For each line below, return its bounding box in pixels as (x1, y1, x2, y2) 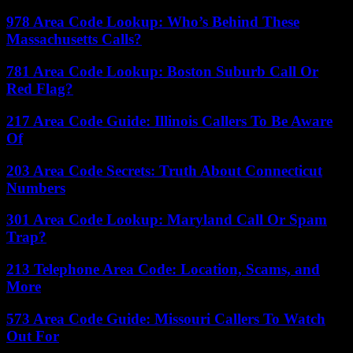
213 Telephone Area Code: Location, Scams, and (6, 261, 320, 278)
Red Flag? (6, 80, 73, 98)
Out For (6, 327, 59, 344)
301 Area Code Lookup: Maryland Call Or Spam (6, 211, 327, 229)
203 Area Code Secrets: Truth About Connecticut (6, 162, 322, 179)
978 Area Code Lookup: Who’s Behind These (6, 13, 299, 31)
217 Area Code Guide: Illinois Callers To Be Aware (6, 112, 333, 129)
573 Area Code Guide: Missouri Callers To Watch (6, 310, 325, 327)
